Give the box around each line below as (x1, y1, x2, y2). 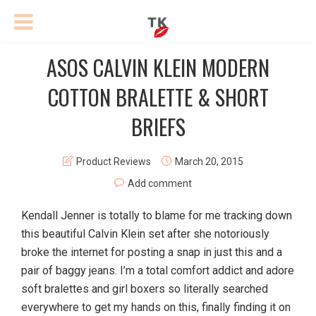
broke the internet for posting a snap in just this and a (21, 245, 282, 259)
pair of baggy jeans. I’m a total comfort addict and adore (21, 264, 294, 277)
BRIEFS (130, 111, 186, 142)
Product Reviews (75, 156, 151, 167)
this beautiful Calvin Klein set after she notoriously (21, 227, 269, 241)
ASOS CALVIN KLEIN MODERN (47, 51, 269, 83)
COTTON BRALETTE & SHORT (47, 81, 269, 113)
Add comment (127, 178, 192, 189)
